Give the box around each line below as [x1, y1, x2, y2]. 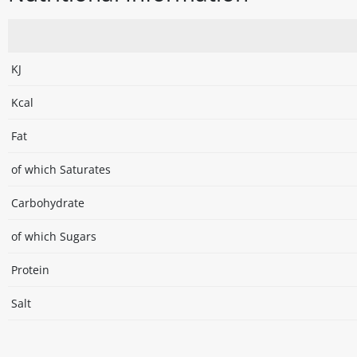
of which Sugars [11, 229, 96, 245]
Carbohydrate [11, 195, 84, 211]
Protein [11, 262, 49, 278]
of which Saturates [11, 162, 111, 178]
